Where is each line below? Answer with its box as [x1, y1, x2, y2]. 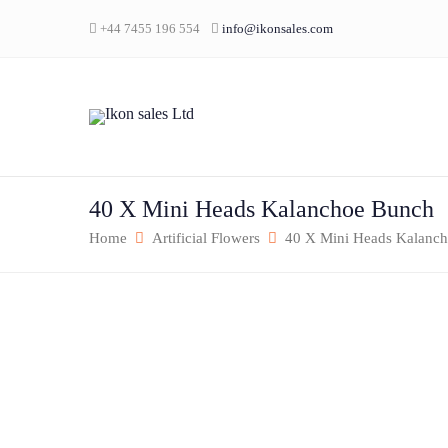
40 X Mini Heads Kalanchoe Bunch [89, 196, 434, 222]
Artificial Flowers [152, 230, 260, 246]
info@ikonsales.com [222, 21, 333, 36]
